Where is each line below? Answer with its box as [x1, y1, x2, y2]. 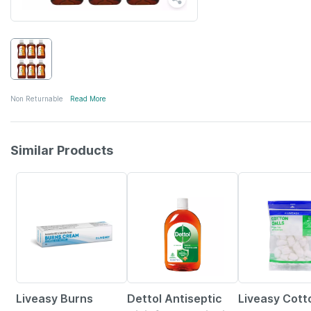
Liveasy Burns [16, 292, 93, 305]
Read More [70, 94, 106, 103]
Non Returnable [10, 94, 63, 103]
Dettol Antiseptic [127, 292, 222, 305]
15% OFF [131, 176, 161, 184]
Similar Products [10, 143, 113, 158]
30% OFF [242, 176, 274, 184]
